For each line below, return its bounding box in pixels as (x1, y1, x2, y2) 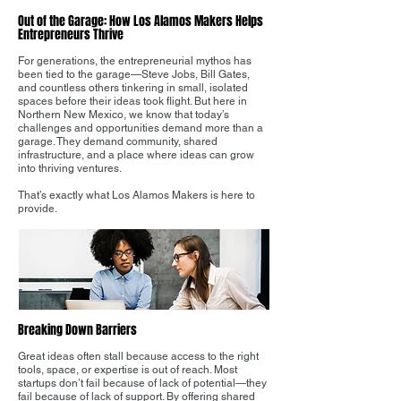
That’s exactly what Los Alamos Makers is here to (18, 189, 255, 201)
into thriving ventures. (18, 162, 122, 175)
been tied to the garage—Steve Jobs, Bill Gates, (18, 68, 250, 81)
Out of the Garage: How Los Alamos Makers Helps (18, 12, 263, 30)
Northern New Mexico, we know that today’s (18, 108, 229, 121)
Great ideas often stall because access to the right (18, 350, 259, 363)
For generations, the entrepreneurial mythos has (18, 55, 252, 67)
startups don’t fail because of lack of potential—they (18, 377, 267, 389)
